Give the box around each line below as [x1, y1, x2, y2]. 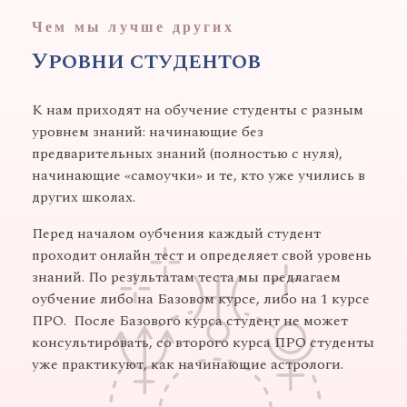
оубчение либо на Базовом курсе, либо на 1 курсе [32, 288, 370, 311]
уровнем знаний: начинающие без [32, 121, 263, 144]
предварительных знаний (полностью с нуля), [32, 143, 342, 165]
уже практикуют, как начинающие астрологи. [32, 353, 343, 376]
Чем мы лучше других [32, 17, 234, 37]
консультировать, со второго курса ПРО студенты [32, 332, 374, 354]
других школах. [32, 186, 139, 209]
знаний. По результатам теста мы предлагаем [32, 266, 341, 289]
